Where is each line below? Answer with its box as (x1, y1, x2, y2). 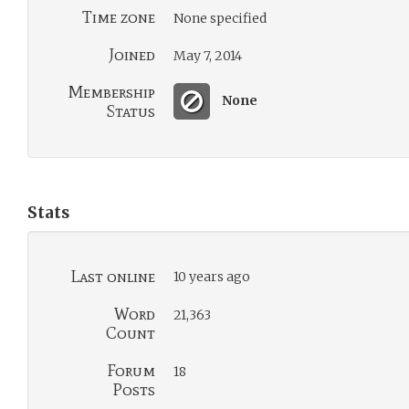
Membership (68, 82, 155, 102)
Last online (70, 267, 155, 287)
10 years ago (173, 268, 250, 285)
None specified (173, 10, 267, 26)
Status (106, 101, 155, 121)
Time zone (82, 7, 155, 27)
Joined (109, 45, 155, 65)
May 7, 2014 (173, 47, 242, 64)
